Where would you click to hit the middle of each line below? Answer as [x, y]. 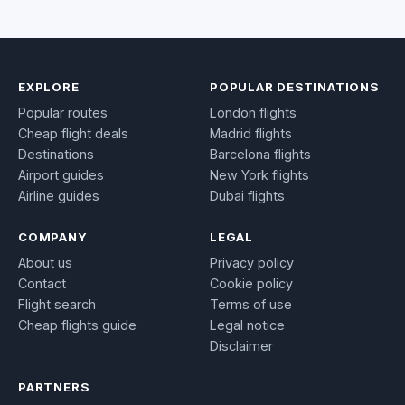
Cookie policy [251, 283]
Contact [42, 283]
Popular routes [63, 113]
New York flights [259, 175]
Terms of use [251, 304]
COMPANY [53, 237]
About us [45, 262]
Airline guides [59, 196]
